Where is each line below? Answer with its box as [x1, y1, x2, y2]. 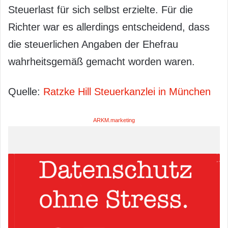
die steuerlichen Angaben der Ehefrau [8, 38, 178, 50]
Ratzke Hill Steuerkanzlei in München [43, 85, 211, 97]
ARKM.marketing [93, 117, 135, 123]
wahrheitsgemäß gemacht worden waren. [8, 55, 195, 67]
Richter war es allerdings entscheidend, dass [8, 21, 210, 33]
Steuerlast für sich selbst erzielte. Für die [8, 4, 193, 15]
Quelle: [8, 85, 43, 97]
